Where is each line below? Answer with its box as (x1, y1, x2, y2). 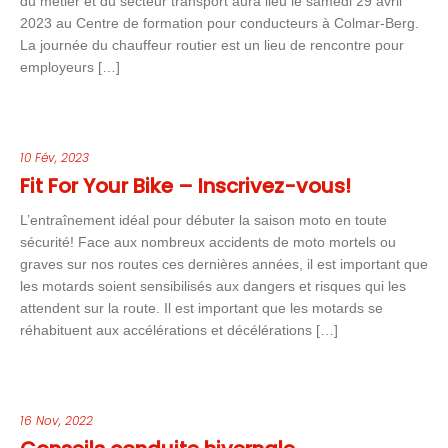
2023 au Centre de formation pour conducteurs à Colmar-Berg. (20, 15, 419, 31)
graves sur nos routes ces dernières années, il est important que (20, 256, 428, 272)
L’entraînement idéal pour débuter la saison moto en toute (20, 212, 387, 228)
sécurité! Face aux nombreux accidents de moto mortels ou (20, 234, 396, 250)
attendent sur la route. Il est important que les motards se (20, 300, 383, 316)
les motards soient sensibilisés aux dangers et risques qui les (20, 278, 406, 294)
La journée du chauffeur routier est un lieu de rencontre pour (20, 37, 404, 53)
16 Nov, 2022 (20, 412, 93, 429)
